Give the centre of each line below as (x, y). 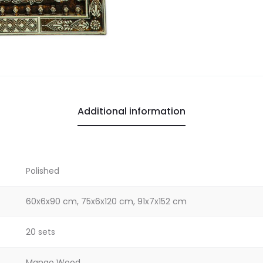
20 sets (41, 232)
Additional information (131, 111)
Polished (43, 171)
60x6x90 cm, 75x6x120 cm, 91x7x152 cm (106, 201)
